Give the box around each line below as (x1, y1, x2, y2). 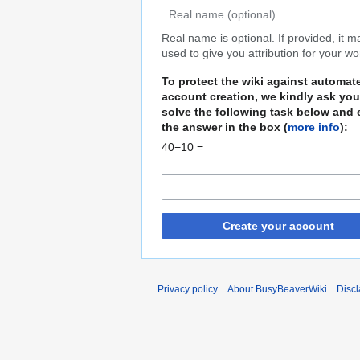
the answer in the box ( (162, 121, 288, 134)
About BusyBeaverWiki (227, 284, 327, 296)
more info (288, 121, 340, 134)
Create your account (222, 219, 334, 233)
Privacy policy (157, 284, 218, 296)
